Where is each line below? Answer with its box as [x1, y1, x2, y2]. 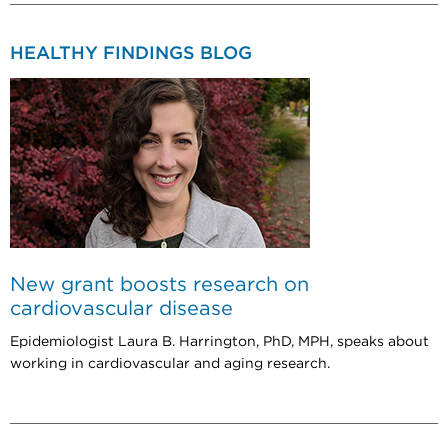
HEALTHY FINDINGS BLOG [10, 44, 252, 63]
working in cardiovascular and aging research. [10, 356, 330, 371]
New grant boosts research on [10, 274, 309, 295]
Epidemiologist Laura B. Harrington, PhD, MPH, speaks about [10, 334, 429, 349]
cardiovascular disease [10, 298, 233, 319]
